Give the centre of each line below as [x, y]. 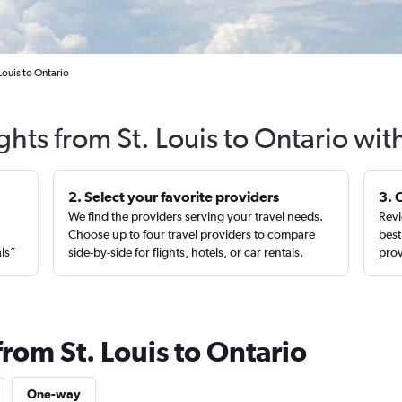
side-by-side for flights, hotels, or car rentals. [186, 252]
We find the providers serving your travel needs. [196, 216]
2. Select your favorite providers [174, 197]
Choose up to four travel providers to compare [192, 234]
